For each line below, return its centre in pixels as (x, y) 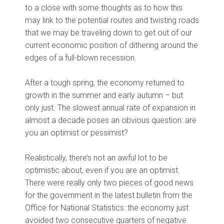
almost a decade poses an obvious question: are (111, 120)
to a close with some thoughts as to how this (104, 8)
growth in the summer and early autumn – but (104, 95)
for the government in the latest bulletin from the (109, 195)
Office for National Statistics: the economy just (107, 208)
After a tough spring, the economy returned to (105, 83)
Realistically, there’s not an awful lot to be (96, 158)
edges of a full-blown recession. (81, 58)
